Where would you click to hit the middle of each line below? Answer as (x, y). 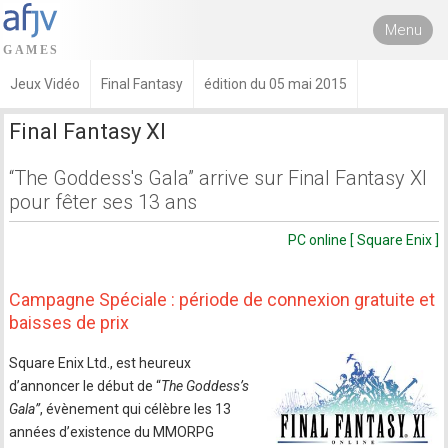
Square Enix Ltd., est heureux (100, 363)
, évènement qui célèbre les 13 (136, 409)
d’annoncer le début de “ (85, 386)
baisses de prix (69, 322)
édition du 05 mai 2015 (275, 84)
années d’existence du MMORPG (112, 432)
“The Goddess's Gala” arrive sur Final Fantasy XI (218, 178)
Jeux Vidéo (45, 84)
